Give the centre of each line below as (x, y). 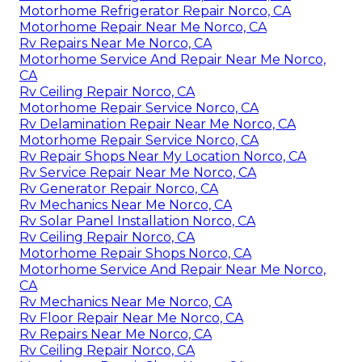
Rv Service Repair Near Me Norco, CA (138, 172)
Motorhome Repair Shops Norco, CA (135, 253)
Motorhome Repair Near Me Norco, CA (143, 27)
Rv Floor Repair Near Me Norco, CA (131, 318)
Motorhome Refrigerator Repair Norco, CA (155, 11)
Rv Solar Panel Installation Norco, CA (137, 221)
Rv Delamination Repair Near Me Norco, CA (158, 124)
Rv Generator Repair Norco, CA (119, 188)
